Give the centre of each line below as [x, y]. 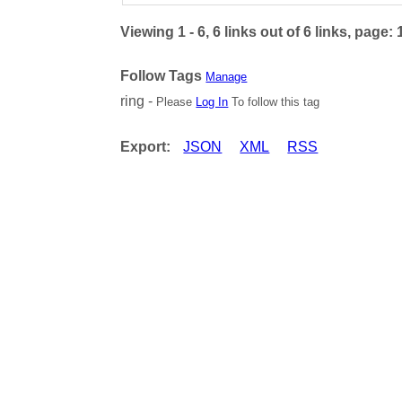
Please [176, 102]
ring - [139, 101]
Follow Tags [162, 76]
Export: [146, 147]
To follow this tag [274, 102]
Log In [212, 102]
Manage [227, 77]
